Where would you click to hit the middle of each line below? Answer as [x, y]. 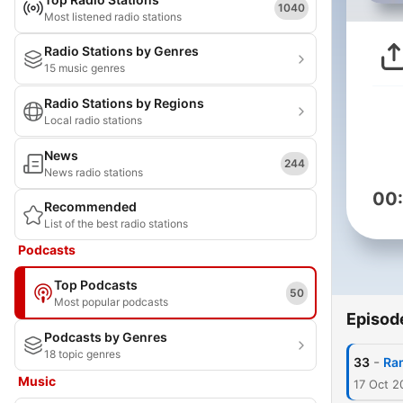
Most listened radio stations [113, 17]
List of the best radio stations [116, 224]
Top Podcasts [96, 285]
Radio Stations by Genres [121, 51]
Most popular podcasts [111, 302]
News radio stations [94, 172]
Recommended [90, 206]
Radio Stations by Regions [124, 103]
